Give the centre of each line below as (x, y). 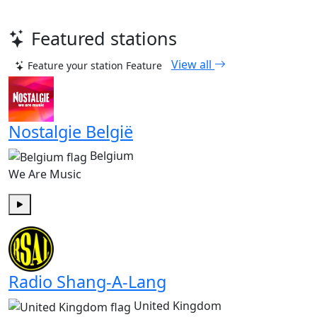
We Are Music (45, 174)
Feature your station (75, 66)
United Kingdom (178, 305)
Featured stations (104, 39)
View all (193, 65)
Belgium (112, 156)
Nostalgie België (71, 132)
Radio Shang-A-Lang (87, 281)
